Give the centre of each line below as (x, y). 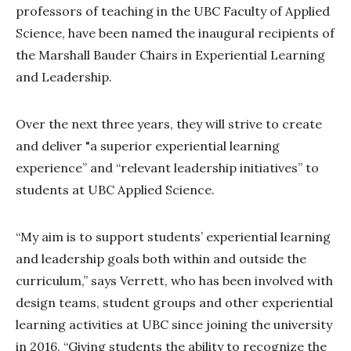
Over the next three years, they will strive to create (169, 124)
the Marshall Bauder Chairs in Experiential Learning (170, 55)
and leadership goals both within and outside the (161, 259)
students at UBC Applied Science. (118, 190)
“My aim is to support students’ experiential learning (173, 237)
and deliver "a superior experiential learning (148, 146)
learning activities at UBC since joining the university (174, 325)
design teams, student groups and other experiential (174, 303)
